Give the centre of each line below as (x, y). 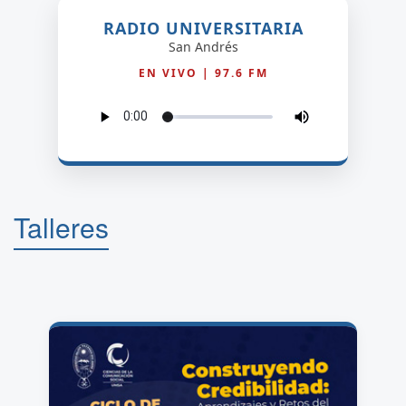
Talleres (61, 227)
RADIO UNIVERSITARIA (203, 28)
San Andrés (203, 46)
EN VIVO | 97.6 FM (203, 72)
